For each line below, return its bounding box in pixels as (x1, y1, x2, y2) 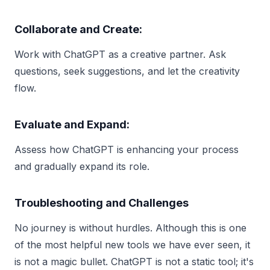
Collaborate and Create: (14, 22, 142, 36)
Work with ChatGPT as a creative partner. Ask (14, 48, 226, 60)
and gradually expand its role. (14, 160, 149, 172)
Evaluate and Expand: (14, 118, 130, 131)
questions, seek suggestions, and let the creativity (14, 64, 240, 77)
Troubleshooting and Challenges (14, 196, 189, 209)
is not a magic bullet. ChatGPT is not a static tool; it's (14, 255, 254, 268)
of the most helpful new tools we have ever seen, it (14, 238, 250, 251)
